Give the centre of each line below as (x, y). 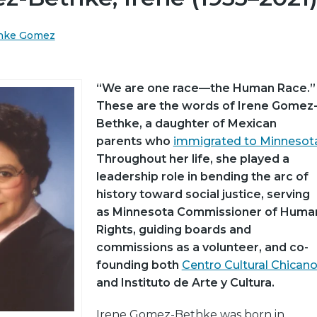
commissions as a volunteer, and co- (202, 247)
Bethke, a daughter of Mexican (186, 123)
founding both (139, 265)
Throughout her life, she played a (192, 159)
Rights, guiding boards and (173, 230)
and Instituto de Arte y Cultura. (185, 283)
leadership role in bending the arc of (202, 177)
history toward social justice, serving (203, 194)
